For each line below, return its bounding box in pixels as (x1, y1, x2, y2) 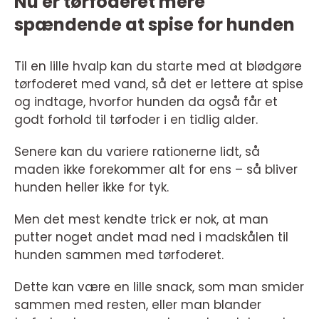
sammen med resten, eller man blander (14, 296, 261, 313)
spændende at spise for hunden (14, 12, 295, 36)
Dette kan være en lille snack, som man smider (14, 278, 304, 296)
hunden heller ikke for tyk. (14, 178, 169, 196)
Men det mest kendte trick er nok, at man (14, 210, 268, 228)
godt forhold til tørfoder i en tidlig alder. (14, 110, 258, 128)
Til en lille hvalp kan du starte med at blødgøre (14, 57, 302, 75)
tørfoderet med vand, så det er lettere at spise (14, 75, 303, 93)
